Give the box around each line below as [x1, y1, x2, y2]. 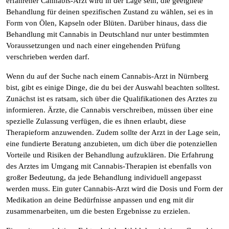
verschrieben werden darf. [6, 53, 89, 61]
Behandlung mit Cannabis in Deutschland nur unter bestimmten [6, 30, 209, 38]
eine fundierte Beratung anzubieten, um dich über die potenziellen [6, 140, 217, 148]
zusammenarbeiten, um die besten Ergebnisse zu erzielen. [6, 207, 190, 215]
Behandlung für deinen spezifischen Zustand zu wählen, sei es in [6, 8, 213, 16]
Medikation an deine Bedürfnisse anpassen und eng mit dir [6, 196, 194, 204]
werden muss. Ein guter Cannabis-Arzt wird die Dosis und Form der [6, 185, 223, 193]
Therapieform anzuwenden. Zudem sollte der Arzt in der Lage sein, [6, 128, 220, 136]
